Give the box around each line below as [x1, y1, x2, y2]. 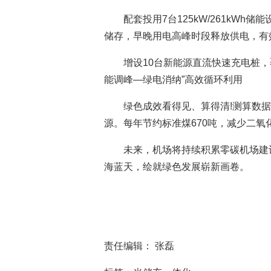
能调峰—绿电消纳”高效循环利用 [104, 74, 243, 85]
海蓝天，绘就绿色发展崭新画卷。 [104, 162, 249, 172]
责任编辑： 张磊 [104, 241, 174, 251]
